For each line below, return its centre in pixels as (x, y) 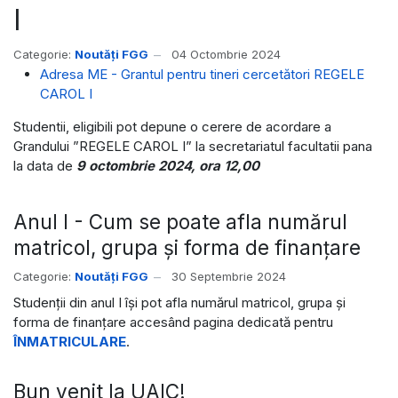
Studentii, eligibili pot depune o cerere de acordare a (172, 126)
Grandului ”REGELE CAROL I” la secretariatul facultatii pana (193, 146)
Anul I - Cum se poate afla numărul (180, 222)
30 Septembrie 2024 (229, 277)
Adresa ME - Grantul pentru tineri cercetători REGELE (202, 74)
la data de (45, 165)
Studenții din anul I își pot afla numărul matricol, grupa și (179, 303)
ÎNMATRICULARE (70, 342)
